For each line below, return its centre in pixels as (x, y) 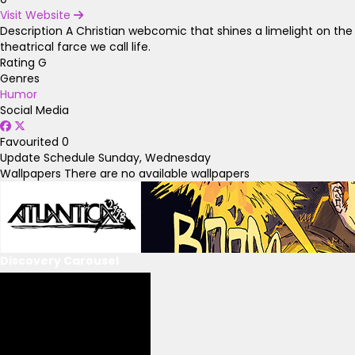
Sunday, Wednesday (155, 157)
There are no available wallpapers (157, 173)
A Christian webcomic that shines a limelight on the (209, 31)
